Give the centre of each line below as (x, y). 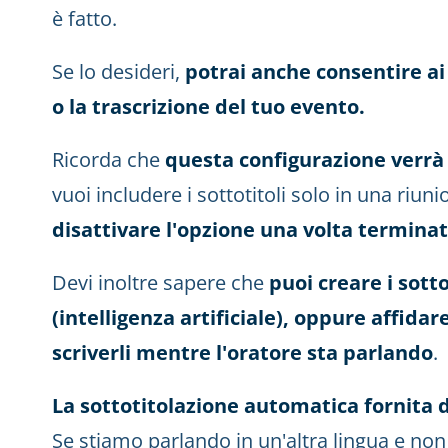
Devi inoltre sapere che (160, 282)
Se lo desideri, (118, 71)
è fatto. (84, 18)
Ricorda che (108, 159)
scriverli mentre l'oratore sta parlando (242, 352)
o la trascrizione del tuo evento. (208, 106)
